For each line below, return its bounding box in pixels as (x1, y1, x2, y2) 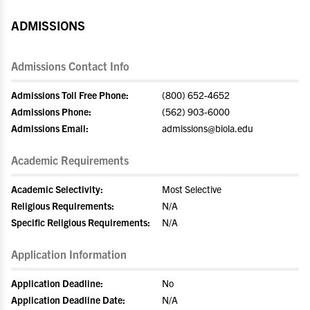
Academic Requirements (11, 153, 129, 167)
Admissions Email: (11, 122, 89, 134)
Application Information (11, 247, 127, 261)
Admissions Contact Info (11, 59, 129, 73)
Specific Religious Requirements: (11, 216, 150, 228)
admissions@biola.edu (162, 122, 253, 134)
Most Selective (162, 183, 221, 195)
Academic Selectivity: (11, 183, 103, 195)
